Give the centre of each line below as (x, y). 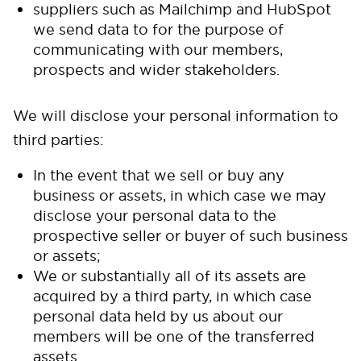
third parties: (60, 140)
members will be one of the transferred (174, 336)
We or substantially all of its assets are (170, 276)
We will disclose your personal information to (176, 116)
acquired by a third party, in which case (172, 296)
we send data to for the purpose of (158, 29)
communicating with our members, (158, 50)
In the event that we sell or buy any (159, 175)
